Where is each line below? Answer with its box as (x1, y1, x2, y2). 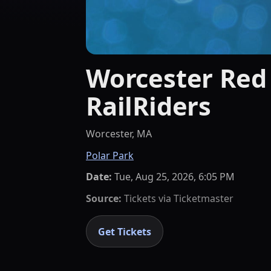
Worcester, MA (86, 127, 152, 140)
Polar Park (86, 148, 134, 162)
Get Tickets (98, 224, 152, 238)
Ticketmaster (174, 191, 233, 205)
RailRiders (86, 89, 212, 123)
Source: (86, 191, 122, 205)
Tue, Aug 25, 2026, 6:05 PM (114, 170, 235, 184)
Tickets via (122, 191, 174, 205)
